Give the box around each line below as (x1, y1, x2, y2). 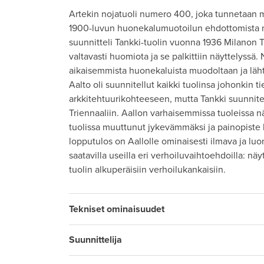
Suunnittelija (69, 234, 122, 246)
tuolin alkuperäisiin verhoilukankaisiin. (69, 164, 226, 176)
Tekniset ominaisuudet (69, 203, 164, 215)
